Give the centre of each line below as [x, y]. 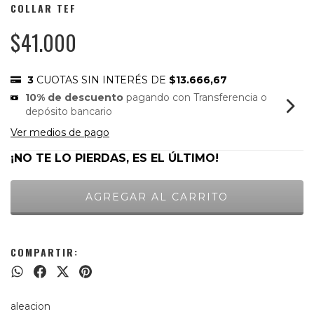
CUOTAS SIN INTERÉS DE [103, 80]
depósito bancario [69, 112]
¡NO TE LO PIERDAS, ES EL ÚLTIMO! [115, 158]
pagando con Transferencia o [196, 98]
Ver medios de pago [60, 133]
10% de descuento [75, 98]
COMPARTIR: [45, 252]
